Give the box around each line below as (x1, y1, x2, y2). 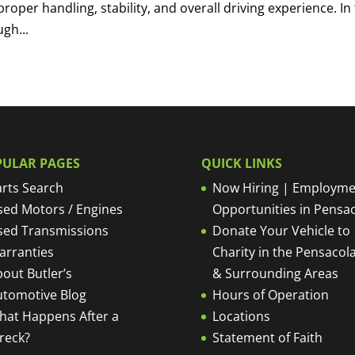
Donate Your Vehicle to (212, 222, 350, 240)
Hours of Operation (212, 286, 329, 304)
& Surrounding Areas (212, 265, 338, 283)
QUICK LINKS (200, 155, 282, 173)
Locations (212, 307, 270, 326)
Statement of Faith (212, 329, 323, 347)
